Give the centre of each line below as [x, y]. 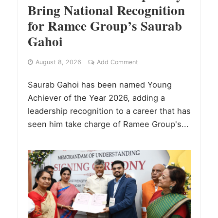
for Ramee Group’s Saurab [105, 26]
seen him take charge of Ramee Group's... [108, 124]
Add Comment [117, 62]
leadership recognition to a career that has [109, 111]
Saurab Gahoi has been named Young [100, 85]
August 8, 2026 [58, 62]
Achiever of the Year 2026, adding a [96, 98]
